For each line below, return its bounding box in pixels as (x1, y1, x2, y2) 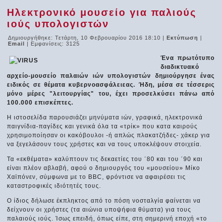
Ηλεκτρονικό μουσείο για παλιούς (7, 6, 197, 18)
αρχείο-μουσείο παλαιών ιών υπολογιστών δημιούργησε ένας (7, 72, 215, 79)
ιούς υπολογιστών (7, 18, 110, 29)
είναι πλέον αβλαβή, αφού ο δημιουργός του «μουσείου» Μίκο (7, 164, 201, 171)
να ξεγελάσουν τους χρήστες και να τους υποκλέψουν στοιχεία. (7, 140, 202, 148)
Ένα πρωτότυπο (161, 54, 215, 61)
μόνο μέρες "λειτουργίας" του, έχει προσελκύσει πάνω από (7, 90, 215, 97)
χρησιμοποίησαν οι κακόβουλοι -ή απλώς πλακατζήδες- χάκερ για (7, 131, 211, 139)
